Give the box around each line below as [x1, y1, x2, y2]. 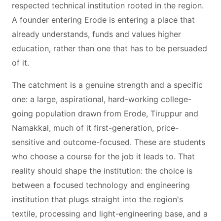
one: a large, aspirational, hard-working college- [12, 94, 191, 104]
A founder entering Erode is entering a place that [12, 15, 195, 25]
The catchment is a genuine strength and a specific [12, 80, 203, 90]
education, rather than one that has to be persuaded [12, 43, 207, 53]
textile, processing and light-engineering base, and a [12, 209, 208, 219]
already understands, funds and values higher [12, 29, 181, 39]
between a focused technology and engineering [12, 180, 190, 190]
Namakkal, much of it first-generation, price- [12, 123, 179, 133]
